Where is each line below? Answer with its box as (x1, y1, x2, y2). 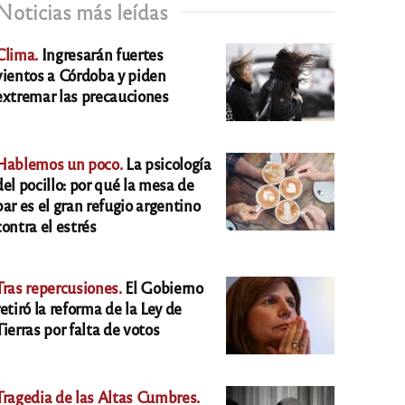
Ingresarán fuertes (38, 43, 164, 65)
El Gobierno (121, 277, 203, 298)
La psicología (122, 153, 212, 174)
